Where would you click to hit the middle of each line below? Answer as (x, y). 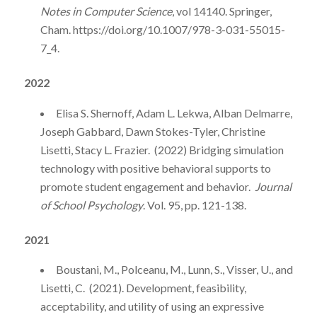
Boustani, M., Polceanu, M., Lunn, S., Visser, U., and (174, 270)
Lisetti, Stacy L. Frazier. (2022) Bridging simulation (162, 149)
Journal (273, 186)
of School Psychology (91, 204)
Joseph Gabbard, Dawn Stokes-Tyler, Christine (152, 131)
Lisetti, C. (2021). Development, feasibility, (143, 288)
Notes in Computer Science (106, 11)
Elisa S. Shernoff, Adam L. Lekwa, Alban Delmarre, (174, 113)
